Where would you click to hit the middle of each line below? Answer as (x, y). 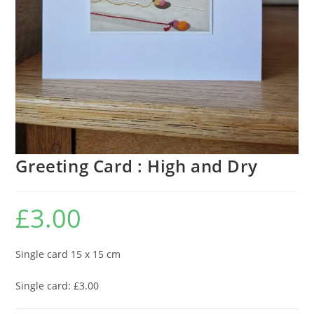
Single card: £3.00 (57, 285)
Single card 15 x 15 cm (68, 254)
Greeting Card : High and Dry (137, 165)
